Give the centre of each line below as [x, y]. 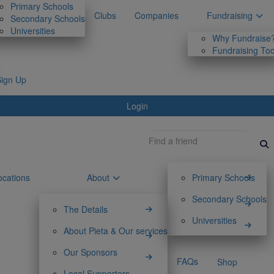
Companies [157, 15]
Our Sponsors [91, 252]
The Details [86, 209]
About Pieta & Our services [116, 231]
